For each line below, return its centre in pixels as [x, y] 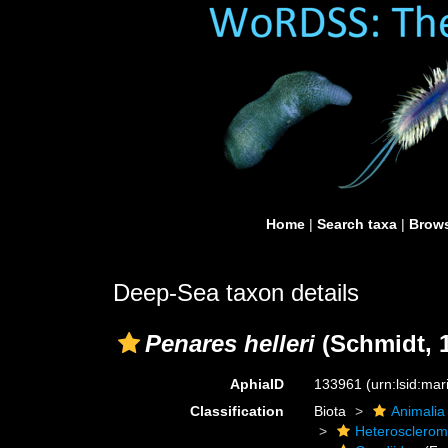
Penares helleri [230, 343]
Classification [237, 411]
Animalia [418, 411]
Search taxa [357, 224]
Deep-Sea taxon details [236, 292]
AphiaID [257, 384]
